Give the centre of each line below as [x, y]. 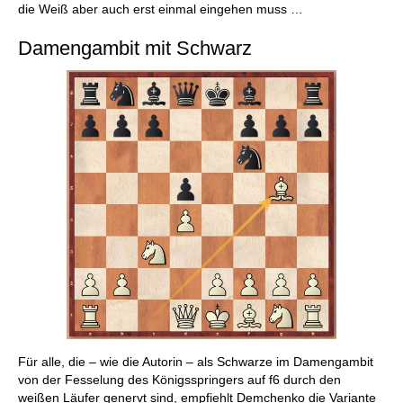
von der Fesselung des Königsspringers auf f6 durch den [179, 380]
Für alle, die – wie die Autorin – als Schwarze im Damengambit [196, 362]
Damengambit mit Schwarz [135, 48]
